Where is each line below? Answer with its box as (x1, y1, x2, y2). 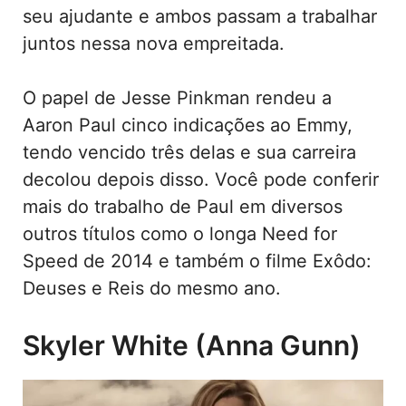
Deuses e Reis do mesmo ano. (23, 276, 281, 299)
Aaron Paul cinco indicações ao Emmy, (23, 113, 353, 136)
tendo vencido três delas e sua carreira (23, 140, 356, 163)
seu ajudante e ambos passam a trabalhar (23, 5, 377, 27)
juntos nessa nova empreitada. (23, 32, 285, 54)
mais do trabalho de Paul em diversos (23, 195, 343, 217)
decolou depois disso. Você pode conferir (23, 168, 379, 190)
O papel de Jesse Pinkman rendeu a (23, 86, 332, 109)
